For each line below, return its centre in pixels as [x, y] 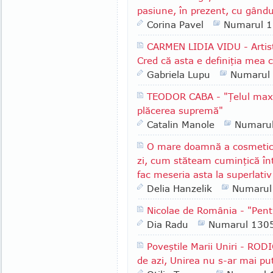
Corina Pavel [175, 24]
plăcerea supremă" [180, 110]
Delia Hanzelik [179, 188]
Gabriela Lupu [179, 74]
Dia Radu [168, 224]
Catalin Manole [181, 124]
